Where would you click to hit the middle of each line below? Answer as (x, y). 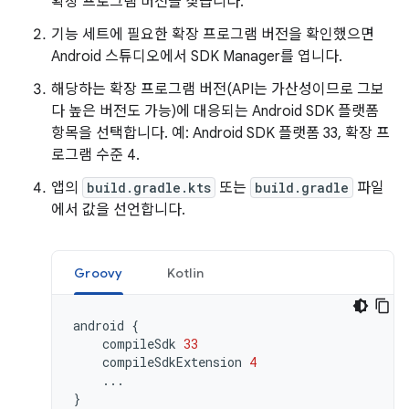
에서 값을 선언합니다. (118, 210)
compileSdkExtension (172, 362)
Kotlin (185, 273)
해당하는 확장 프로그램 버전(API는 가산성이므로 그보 (218, 89)
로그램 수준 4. (95, 155)
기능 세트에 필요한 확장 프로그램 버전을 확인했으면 (213, 34)
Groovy (99, 273)
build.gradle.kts (149, 187)
